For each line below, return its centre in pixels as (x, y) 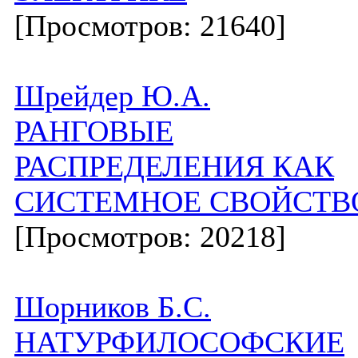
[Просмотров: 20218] (150, 237)
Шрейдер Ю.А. (112, 96)
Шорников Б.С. (113, 307)
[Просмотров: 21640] (150, 26)
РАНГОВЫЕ (94, 131)
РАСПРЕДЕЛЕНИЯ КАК (174, 166)
